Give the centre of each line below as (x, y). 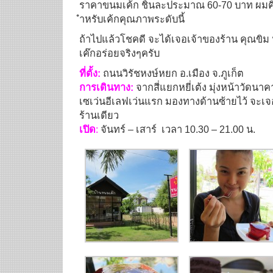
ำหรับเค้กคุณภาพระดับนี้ (132, 19)
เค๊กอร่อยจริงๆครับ (119, 53)
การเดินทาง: (106, 87)
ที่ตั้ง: (90, 73)
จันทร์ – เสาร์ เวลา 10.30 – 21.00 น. (178, 129)
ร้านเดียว (99, 115)
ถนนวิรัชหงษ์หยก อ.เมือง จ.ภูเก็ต (172, 73)
